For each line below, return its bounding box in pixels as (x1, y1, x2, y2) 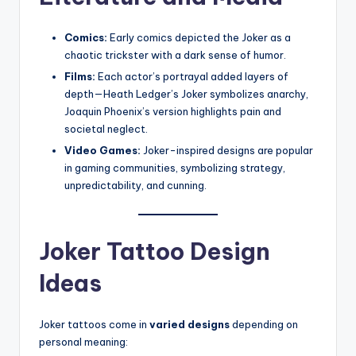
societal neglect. (64, 122, 148, 135)
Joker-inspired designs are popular (141, 143, 313, 157)
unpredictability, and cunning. (64, 178, 207, 192)
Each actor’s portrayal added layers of (95, 69, 288, 83)
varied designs (149, 317, 230, 331)
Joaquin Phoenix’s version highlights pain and (64, 104, 281, 118)
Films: (64, 69, 95, 83)
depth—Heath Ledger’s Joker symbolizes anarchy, (64, 87, 308, 100)
